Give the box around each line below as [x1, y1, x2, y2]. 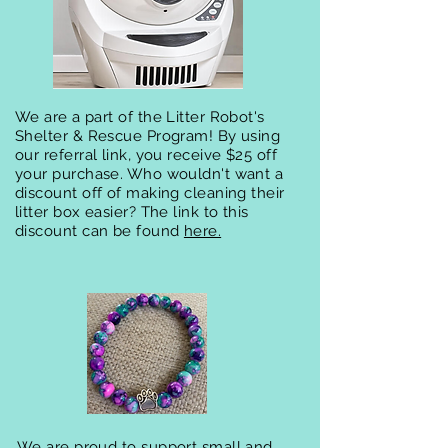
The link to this [140, 203, 249, 221]
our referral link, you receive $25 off [15, 146, 278, 164]
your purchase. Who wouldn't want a [15, 165, 284, 183]
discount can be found [15, 222, 184, 240]
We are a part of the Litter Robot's [15, 108, 265, 126]
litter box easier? [15, 203, 141, 221]
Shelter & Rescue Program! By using [15, 127, 281, 145]
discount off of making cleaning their [15, 184, 285, 202]
